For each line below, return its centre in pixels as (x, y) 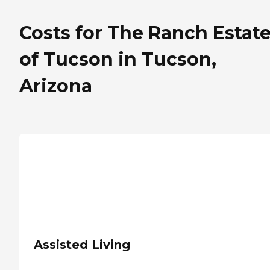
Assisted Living (82, 245)
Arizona (56, 86)
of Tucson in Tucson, (118, 60)
